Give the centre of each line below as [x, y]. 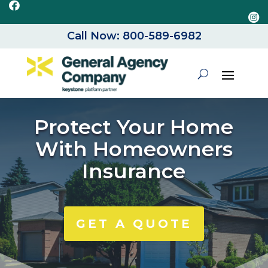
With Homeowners [134, 149]
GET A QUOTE [134, 223]
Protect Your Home [134, 127]
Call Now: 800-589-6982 [134, 36]
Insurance [134, 171]
